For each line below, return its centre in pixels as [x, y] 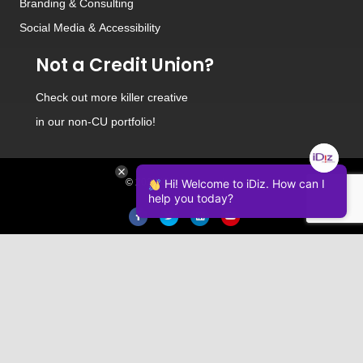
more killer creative [139, 97]
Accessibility [130, 27]
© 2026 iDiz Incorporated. [181, 182]
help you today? [191, 198]
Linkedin [218, 215]
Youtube [248, 215]
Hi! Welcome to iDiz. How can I [243, 184]
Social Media [52, 27]
